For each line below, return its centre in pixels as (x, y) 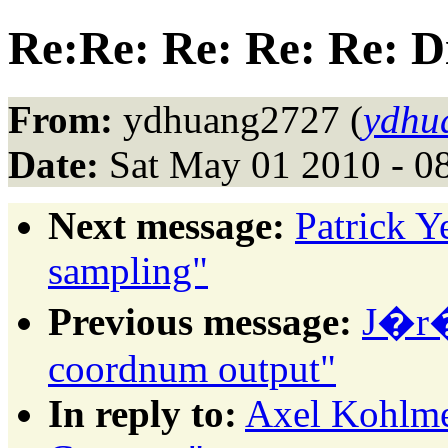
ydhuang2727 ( (238, 119)
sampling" (128, 270)
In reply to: (142, 413)
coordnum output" (192, 368)
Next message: (166, 225)
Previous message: (200, 321)
